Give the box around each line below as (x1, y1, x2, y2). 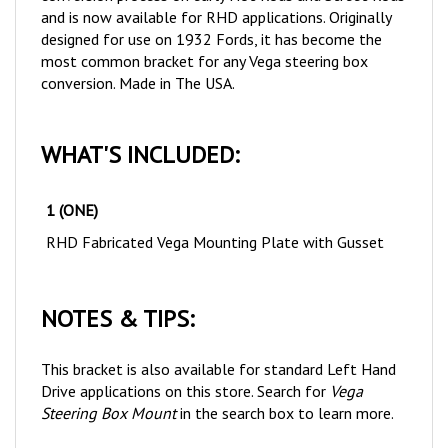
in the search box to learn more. (176, 380, 394, 401)
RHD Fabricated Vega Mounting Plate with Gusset (46, 209, 384, 230)
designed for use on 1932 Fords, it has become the (41, 6, 382, 27)
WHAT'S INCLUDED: (41, 116, 239, 148)
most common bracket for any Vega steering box (41, 28, 368, 49)
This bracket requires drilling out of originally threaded (41, 424, 404, 445)
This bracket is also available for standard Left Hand (41, 336, 396, 357)
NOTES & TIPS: (41, 280, 194, 312)
